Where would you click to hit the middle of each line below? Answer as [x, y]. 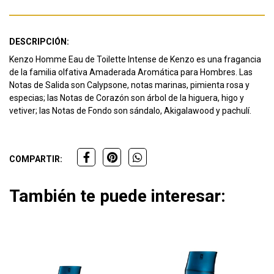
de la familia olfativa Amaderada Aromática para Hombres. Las [131, 72]
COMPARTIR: [36, 159]
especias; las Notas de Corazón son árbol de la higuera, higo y [127, 98]
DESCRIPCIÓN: [39, 42]
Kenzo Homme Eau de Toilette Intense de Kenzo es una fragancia [135, 60]
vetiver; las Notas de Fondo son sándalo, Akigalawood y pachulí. [130, 111]
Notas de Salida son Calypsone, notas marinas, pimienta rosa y [129, 85]
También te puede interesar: [117, 196]
